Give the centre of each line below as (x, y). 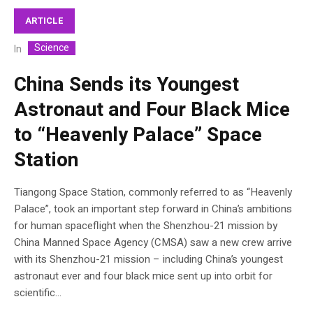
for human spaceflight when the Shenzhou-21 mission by (146, 225)
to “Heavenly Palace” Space (138, 135)
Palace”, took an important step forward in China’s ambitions (153, 209)
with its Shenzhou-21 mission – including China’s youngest (148, 259)
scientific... (38, 292)
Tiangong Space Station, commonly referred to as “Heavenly (153, 192)
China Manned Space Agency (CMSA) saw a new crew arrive (153, 242)
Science (52, 48)
